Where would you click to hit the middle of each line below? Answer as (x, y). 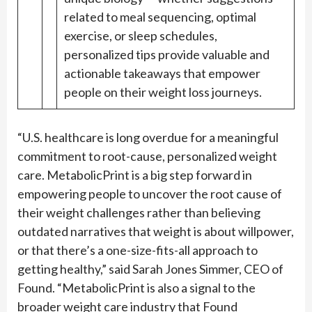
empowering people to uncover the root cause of (150, 194)
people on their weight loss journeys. (163, 92)
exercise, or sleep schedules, (141, 36)
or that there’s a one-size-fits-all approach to (138, 250)
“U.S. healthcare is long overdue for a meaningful (148, 138)
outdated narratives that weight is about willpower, (156, 232)
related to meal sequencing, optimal (160, 17)
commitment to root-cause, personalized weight (147, 156)
